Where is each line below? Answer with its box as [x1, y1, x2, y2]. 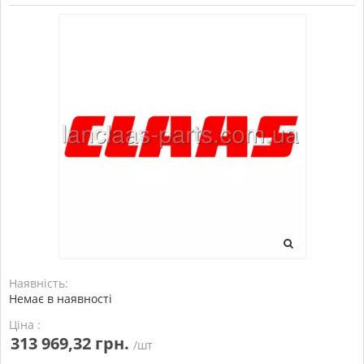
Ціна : [9, 317, 41, 332]
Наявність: [9, 275, 68, 291]
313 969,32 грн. [11, 332, 129, 354]
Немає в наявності [9, 291, 112, 306]
